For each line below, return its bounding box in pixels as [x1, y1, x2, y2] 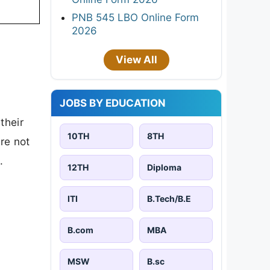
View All [115, 53, 157, 66]
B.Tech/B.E [147, 193, 191, 204]
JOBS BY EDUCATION [60, 96, 166, 109]
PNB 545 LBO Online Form [72, 11, 199, 24]
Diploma [147, 162, 181, 172]
